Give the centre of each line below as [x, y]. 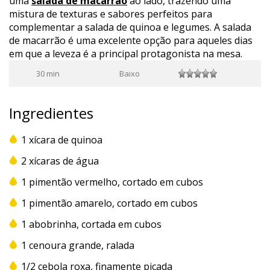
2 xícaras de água [61, 161]
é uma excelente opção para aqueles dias [159, 40]
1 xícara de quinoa [63, 140]
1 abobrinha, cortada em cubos [93, 224]
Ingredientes [51, 113]
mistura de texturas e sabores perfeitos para [111, 14]
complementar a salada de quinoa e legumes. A [116, 27]
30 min [48, 73]
